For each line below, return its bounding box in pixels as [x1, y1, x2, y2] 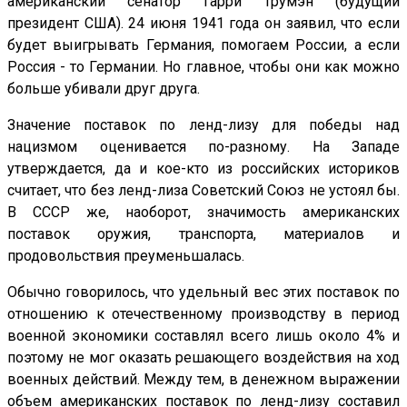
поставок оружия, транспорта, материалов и [7, 225, 400, 243]
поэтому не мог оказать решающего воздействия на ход [7, 349, 400, 367]
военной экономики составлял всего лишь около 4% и [7, 327, 400, 345]
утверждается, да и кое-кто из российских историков [7, 160, 400, 178]
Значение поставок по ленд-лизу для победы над [7, 116, 400, 134]
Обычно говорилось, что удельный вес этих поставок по [7, 283, 400, 302]
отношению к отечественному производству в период [7, 305, 400, 323]
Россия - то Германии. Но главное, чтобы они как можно [7, 58, 400, 76]
